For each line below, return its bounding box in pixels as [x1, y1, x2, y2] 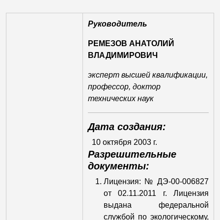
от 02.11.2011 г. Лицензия [104, 189, 209, 197]
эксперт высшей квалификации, [88, 71, 208, 79]
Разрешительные [88, 149, 176, 160]
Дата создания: [88, 121, 166, 132]
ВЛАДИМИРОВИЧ [88, 51, 158, 59]
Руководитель [88, 20, 147, 28]
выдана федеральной [104, 201, 209, 209]
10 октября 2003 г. [92, 138, 157, 146]
